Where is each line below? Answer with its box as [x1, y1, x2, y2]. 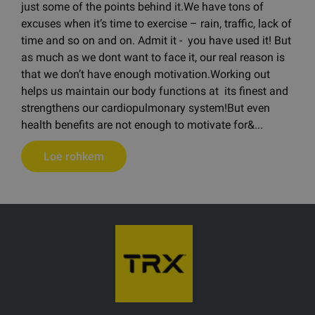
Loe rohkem [44, 149, 104, 163]
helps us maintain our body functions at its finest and [21, 84, 288, 98]
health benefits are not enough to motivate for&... [21, 117, 263, 131]
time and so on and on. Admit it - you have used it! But [21, 33, 291, 47]
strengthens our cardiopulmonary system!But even [21, 101, 270, 115]
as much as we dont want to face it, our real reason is [21, 50, 285, 64]
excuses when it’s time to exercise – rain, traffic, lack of [21, 16, 292, 30]
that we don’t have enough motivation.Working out [21, 67, 270, 81]
